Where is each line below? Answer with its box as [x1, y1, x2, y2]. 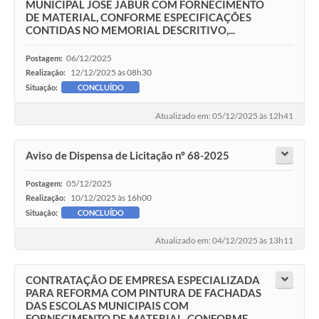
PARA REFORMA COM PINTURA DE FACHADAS [26, 286, 261, 300]
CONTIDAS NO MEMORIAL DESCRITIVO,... [26, 23, 235, 37]
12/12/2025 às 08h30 [70, 67, 152, 78]
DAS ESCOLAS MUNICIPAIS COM [26, 299, 189, 313]
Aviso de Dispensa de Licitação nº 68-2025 [26, 148, 229, 162]
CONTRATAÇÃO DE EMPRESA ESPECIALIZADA [26, 273, 260, 287]
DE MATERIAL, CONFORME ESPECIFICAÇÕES [26, 11, 251, 24]
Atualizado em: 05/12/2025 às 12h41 [155, 110, 293, 121]
